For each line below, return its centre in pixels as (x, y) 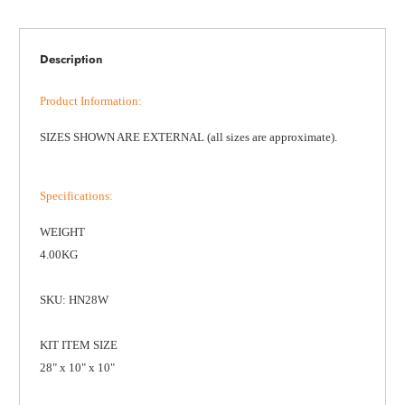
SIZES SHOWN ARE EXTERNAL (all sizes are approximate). (188, 137)
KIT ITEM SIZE (78, 345)
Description (71, 59)
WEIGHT (62, 232)
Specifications (74, 196)
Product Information (89, 101)
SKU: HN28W (74, 300)
